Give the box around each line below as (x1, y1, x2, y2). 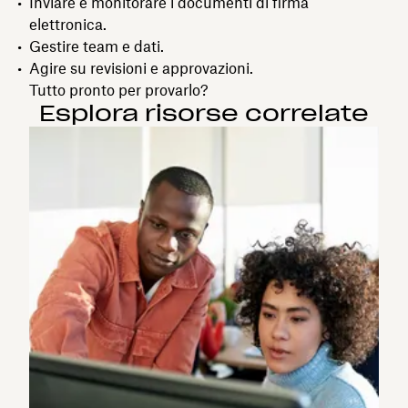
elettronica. (29, 15, 107, 34)
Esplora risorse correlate (39, 98, 369, 127)
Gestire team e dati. (29, 36, 164, 56)
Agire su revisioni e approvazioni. (29, 58, 253, 77)
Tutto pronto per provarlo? (29, 80, 209, 99)
